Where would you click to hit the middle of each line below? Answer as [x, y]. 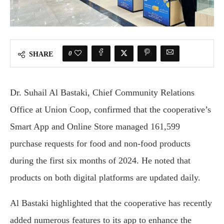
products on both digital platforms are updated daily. [105, 178]
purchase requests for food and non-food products [100, 144]
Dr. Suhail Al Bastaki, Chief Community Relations [102, 93]
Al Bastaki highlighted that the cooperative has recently [111, 203]
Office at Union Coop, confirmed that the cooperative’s [110, 110]
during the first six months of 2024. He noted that [100, 161]
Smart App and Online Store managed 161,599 [95, 127]
